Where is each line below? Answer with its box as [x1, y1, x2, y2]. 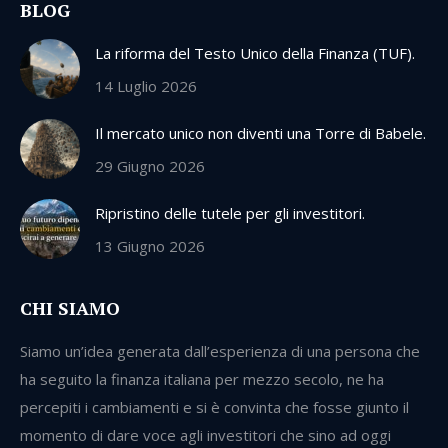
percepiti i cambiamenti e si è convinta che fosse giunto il [20, 397, 409, 418]
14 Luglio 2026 [95, 76, 197, 97]
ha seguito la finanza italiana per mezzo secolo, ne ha [20, 369, 384, 390]
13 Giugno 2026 [95, 236, 205, 257]
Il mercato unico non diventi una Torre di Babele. [95, 123, 426, 144]
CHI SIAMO [20, 296, 120, 321]
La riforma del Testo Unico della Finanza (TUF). [95, 43, 415, 64]
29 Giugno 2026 [95, 156, 205, 177]
